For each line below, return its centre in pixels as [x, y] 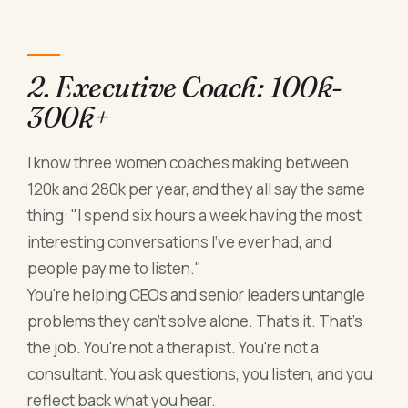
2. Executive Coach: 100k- [185, 87]
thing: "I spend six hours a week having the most [195, 216]
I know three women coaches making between [189, 163]
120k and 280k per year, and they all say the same [197, 189]
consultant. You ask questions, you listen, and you [200, 374]
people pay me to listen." [115, 269]
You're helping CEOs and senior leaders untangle [197, 295]
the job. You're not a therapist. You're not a [173, 348]
